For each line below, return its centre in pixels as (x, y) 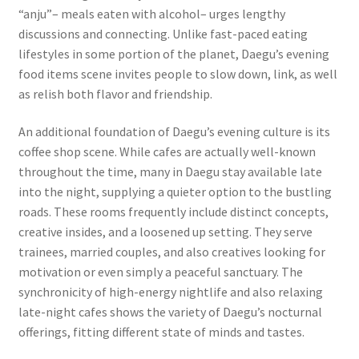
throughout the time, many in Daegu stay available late (170, 172)
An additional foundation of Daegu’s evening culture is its (174, 132)
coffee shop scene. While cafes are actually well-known (167, 152)
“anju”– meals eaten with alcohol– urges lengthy (151, 13)
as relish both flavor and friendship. (115, 93)
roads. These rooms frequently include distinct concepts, (173, 212)
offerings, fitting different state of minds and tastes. (161, 332)
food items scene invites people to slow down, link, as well (177, 73)
